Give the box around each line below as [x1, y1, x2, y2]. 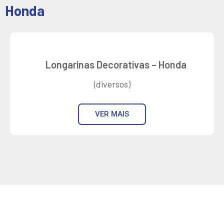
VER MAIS [95, 109, 129, 119]
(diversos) [93, 78, 130, 90]
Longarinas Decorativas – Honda [45, 58, 186, 71]
